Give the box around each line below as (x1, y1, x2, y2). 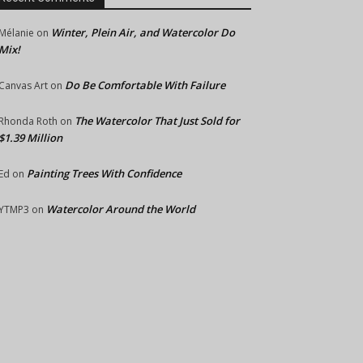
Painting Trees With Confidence (27, 166, 181, 181)
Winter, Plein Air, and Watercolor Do (51, 25, 235, 40)
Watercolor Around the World (46, 202, 195, 216)
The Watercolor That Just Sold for (75, 113, 240, 128)
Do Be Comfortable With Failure (65, 78, 225, 92)
